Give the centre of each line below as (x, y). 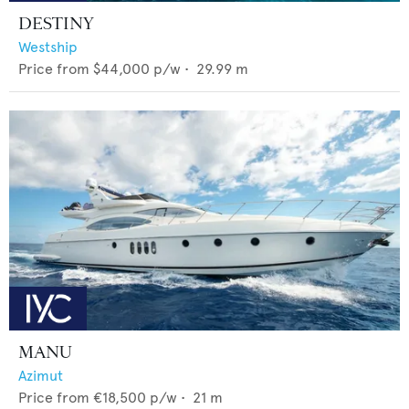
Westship (48, 47)
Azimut (41, 375)
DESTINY (56, 23)
